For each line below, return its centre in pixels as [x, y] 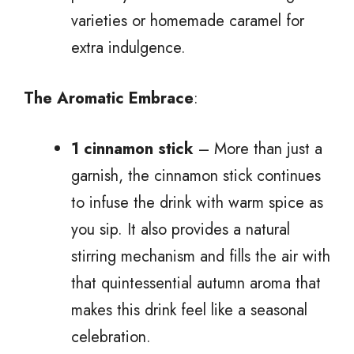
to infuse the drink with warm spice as [197, 202]
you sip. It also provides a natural [181, 229]
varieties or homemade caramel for [188, 21]
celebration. [111, 337]
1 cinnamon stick [132, 149]
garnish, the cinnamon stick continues [196, 175]
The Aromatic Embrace [109, 98]
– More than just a [258, 149]
